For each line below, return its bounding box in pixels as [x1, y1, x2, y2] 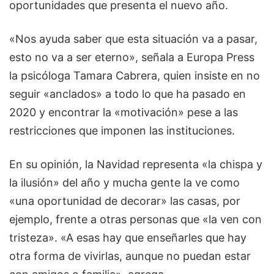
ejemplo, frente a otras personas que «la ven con [9, 212, 262, 226]
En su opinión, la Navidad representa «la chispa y [9, 157, 262, 171]
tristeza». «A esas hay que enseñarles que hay [9, 231, 246, 244]
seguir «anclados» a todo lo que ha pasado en [9, 87, 246, 100]
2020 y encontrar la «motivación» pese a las [9, 105, 238, 119]
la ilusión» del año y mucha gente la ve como [9, 176, 240, 189]
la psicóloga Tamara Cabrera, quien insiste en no [9, 68, 260, 82]
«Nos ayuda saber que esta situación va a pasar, [9, 32, 257, 45]
